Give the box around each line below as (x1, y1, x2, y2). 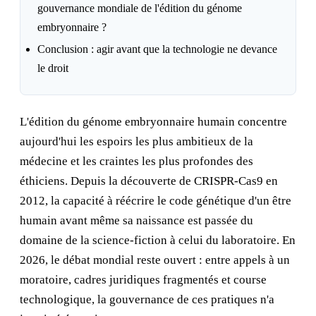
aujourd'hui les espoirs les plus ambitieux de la (20, 135, 253, 148)
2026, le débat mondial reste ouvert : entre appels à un (20, 253, 290, 267)
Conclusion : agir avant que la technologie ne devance (37, 43, 277, 55)
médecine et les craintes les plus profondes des (20, 154, 253, 168)
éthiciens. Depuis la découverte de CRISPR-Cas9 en (20, 174, 278, 188)
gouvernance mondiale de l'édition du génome (37, 2, 242, 14)
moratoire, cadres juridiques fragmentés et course (20, 273, 267, 286)
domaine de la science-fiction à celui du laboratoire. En (20, 233, 296, 247)
